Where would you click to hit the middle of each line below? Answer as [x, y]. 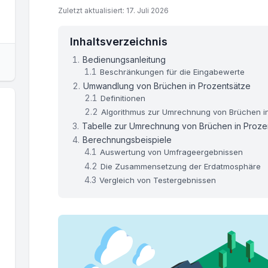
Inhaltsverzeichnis [119, 42]
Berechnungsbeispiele [127, 140]
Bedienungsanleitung [124, 60]
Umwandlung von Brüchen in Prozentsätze [167, 86]
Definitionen [123, 98]
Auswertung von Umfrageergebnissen [172, 152]
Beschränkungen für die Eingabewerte [173, 72]
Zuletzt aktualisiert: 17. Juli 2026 [113, 11]
